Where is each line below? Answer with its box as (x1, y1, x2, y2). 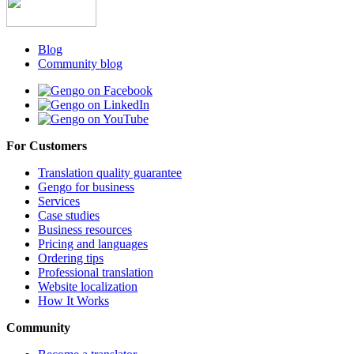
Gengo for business (38, 180, 134, 194)
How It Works (38, 294, 109, 308)
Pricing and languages (38, 237, 148, 251)
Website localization (38, 280, 137, 294)
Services (38, 194, 80, 209)
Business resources (38, 223, 132, 237)
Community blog (38, 57, 122, 71)
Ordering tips (38, 251, 104, 265)
